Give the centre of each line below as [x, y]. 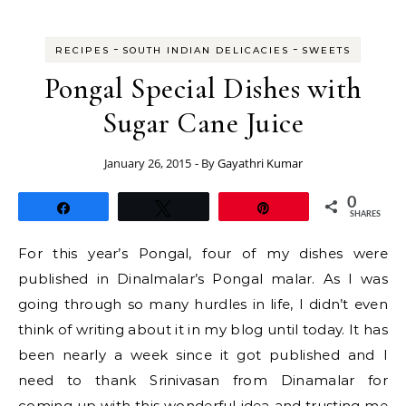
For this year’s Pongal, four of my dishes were [203, 253]
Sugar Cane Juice [203, 123]
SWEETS [326, 50]
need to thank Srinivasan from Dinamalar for [203, 380]
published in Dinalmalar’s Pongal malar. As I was [203, 279]
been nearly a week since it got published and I [203, 355]
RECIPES [82, 50]
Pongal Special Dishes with [203, 88]
